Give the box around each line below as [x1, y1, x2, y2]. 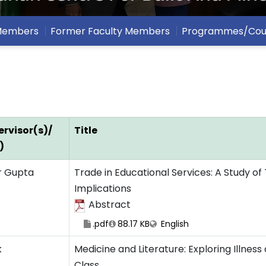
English [159, 218, 189, 230]
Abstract [88, 198, 131, 211]
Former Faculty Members [50, 24, 170, 38]
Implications [74, 182, 131, 195]
